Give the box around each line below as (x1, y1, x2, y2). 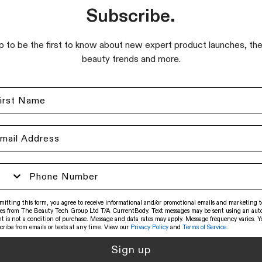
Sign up (111, 243, 151, 257)
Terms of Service (182, 222, 226, 231)
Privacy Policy (130, 222, 168, 231)
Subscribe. (87, 4, 175, 26)
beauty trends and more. (81, 53, 181, 64)
